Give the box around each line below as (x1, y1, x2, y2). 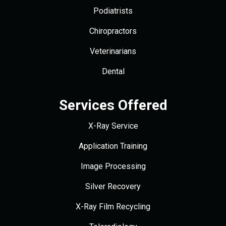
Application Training (79, 141, 147, 151)
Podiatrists (93, 6, 133, 16)
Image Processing (80, 161, 146, 172)
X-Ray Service (88, 121, 138, 131)
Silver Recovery (85, 182, 141, 192)
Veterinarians (90, 46, 136, 56)
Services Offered (59, 97, 167, 114)
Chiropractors (89, 26, 137, 36)
